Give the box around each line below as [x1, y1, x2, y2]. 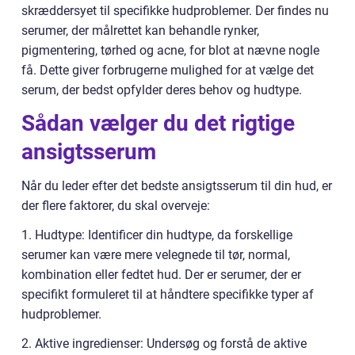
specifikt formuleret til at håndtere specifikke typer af [21, 287, 314, 303]
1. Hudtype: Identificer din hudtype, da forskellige [21, 227, 292, 243]
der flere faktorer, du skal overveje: [21, 198, 210, 214]
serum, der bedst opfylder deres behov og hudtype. [21, 82, 302, 98]
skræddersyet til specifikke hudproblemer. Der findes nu [21, 3, 329, 19]
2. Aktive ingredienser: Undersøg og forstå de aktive [21, 336, 307, 352]
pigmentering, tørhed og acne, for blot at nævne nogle [21, 43, 319, 59]
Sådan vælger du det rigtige [21, 110, 295, 137]
